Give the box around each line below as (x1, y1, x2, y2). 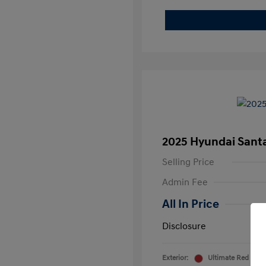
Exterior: (162, 254, 188, 262)
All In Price (162, 197, 219, 211)
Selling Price (162, 156, 214, 168)
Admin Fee (162, 176, 208, 188)
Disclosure (162, 220, 206, 232)
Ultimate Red (208, 254, 249, 262)
